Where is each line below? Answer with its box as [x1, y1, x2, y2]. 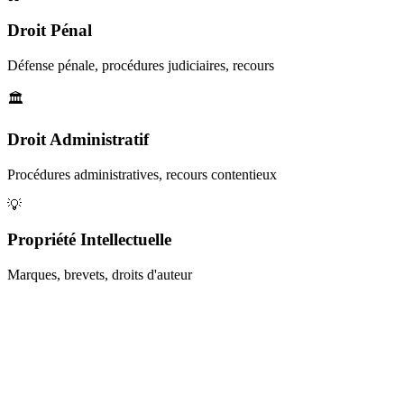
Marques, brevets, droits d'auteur [7, 267, 192, 283]
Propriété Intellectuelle [7, 230, 171, 250]
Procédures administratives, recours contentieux [7, 166, 277, 182]
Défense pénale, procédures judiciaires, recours [7, 58, 274, 74]
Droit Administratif [7, 129, 149, 149]
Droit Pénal [7, 21, 92, 41]
